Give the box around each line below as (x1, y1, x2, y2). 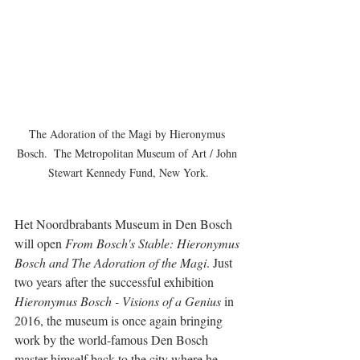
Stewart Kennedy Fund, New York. (48, 164, 209, 180)
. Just (207, 253, 235, 271)
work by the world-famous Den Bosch (14, 330, 211, 348)
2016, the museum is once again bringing (14, 311, 226, 329)
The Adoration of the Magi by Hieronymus (29, 125, 228, 141)
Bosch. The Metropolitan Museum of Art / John (17, 145, 240, 161)
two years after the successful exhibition (14, 272, 217, 290)
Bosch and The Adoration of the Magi (14, 253, 207, 271)
